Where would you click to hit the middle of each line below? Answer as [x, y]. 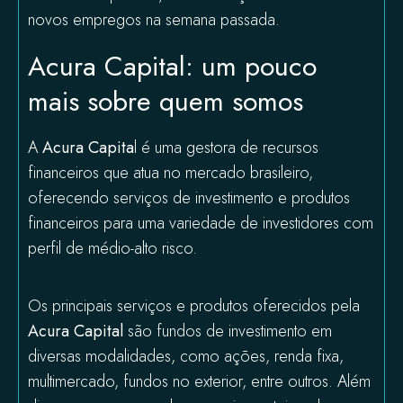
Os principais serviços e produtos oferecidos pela [194, 306]
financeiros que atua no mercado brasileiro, [170, 173]
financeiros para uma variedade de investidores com [201, 223]
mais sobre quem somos [166, 101]
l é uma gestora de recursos [226, 148]
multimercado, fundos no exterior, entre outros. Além [199, 381]
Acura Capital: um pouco [172, 66]
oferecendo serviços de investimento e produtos [189, 198]
